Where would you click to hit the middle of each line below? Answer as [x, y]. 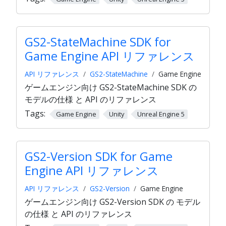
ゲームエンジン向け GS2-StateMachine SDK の [111, 87]
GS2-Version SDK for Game [99, 157]
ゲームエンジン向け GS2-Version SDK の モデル [112, 202]
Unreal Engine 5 [161, 114]
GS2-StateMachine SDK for [98, 42]
